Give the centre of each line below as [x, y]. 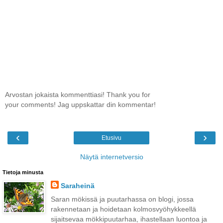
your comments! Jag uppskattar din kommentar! [80, 104]
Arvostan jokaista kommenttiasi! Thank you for [78, 94]
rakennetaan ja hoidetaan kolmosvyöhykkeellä [123, 209]
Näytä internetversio [111, 157]
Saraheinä [77, 186]
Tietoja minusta [23, 172]
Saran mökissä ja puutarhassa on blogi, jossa [122, 199]
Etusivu [111, 138]
